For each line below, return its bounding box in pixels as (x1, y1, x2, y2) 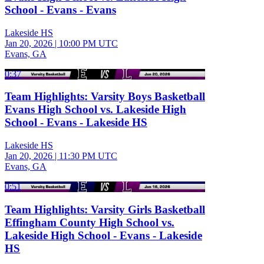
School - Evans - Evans (5, 3, 116, 16)
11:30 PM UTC (59, 151, 117, 161)
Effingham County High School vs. (5, 216, 174, 229)
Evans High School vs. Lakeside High (5, 103, 186, 116)
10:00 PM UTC (59, 38, 118, 48)
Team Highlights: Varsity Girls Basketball (5, 203, 205, 216)
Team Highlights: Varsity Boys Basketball (5, 90, 205, 103)
